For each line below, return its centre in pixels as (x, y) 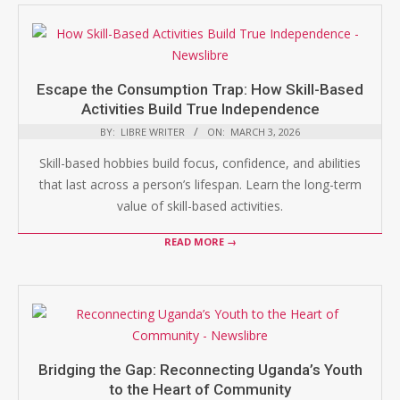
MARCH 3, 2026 (265, 132)
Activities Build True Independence (200, 109)
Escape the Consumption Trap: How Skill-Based (200, 89)
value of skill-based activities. (200, 206)
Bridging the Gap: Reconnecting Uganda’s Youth (200, 370)
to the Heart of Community (200, 389)
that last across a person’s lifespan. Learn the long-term (200, 184)
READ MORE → (200, 242)
